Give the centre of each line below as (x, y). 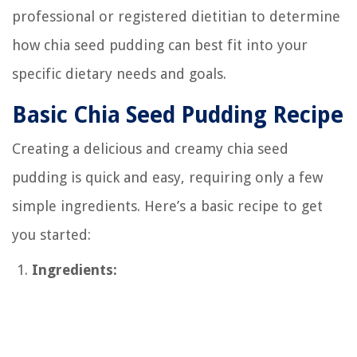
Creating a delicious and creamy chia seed (150, 148)
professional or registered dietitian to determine (176, 16)
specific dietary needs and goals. (119, 73)
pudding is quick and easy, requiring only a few (167, 177)
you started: (51, 234)
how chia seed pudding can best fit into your (160, 45)
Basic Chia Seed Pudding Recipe (178, 115)
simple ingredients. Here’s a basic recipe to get (167, 206)
